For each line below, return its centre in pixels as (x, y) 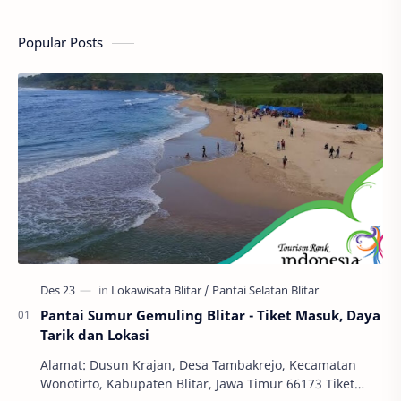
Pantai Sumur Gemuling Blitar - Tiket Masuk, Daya (210, 316)
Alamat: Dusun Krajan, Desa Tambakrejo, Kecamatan (198, 365)
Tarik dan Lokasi (95, 335)
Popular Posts (60, 42)
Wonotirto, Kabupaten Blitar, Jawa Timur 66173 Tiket (197, 384)
